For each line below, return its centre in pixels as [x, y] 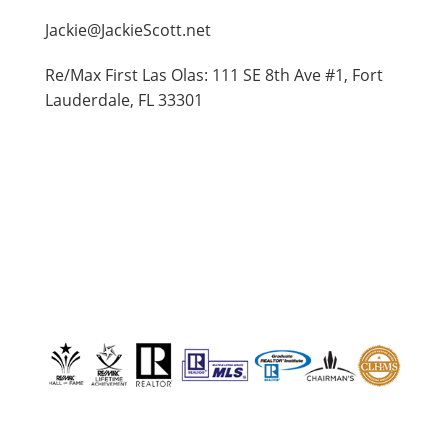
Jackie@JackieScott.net [128, 29]
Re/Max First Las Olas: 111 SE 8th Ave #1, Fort [214, 74]
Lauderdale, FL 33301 [124, 99]
